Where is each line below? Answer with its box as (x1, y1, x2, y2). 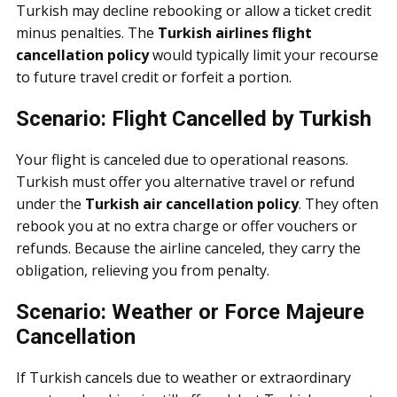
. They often (299, 194, 378, 214)
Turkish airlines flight (158, 23, 312, 43)
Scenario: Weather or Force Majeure (16, 300, 364, 324)
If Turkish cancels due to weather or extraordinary (16, 368, 351, 387)
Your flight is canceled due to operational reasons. (16, 150, 348, 169)
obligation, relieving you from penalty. (16, 261, 269, 280)
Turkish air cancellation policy (85, 194, 299, 214)
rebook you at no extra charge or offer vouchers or (16, 216, 357, 236)
